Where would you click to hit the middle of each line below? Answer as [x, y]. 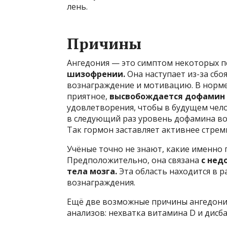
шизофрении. [96, 74]
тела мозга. [93, 172]
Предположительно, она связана [134, 160]
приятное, [88, 97]
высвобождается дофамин [167, 97]
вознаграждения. [101, 183]
